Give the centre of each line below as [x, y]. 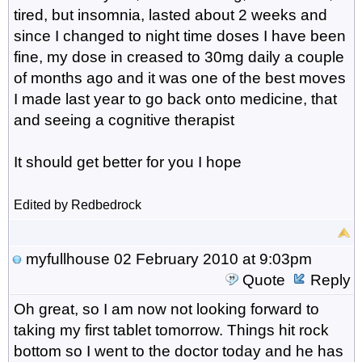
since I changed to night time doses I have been [179, 36]
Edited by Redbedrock [77, 204]
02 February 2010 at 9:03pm [210, 259]
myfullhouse [67, 259]
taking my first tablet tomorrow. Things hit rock [171, 330]
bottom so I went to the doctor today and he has [178, 351]
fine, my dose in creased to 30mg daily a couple [179, 57]
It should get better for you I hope [127, 162]
